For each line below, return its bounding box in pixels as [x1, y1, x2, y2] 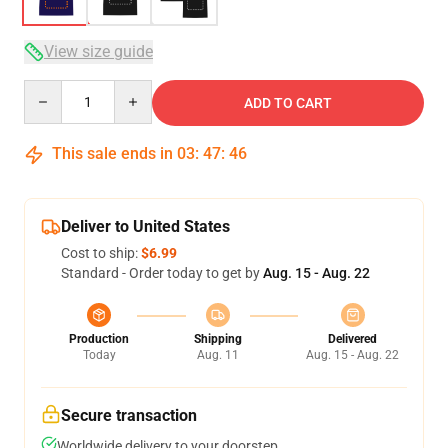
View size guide [44, 42, 153, 61]
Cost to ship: [61, 245, 141, 261]
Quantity [23, 81, 78, 97]
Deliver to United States [61, 217, 230, 236]
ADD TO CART [244, 95, 332, 111]
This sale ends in [48, 144, 177, 163]
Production [69, 332, 129, 346]
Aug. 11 [196, 348, 239, 362]
